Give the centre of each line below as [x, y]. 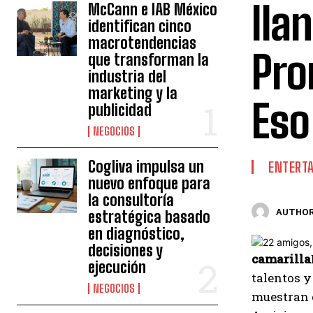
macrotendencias [143, 43]
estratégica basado [150, 217]
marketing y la [133, 93]
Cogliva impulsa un [146, 167]
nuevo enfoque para [150, 183]
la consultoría [131, 200]
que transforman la [149, 60]
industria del [128, 77]
